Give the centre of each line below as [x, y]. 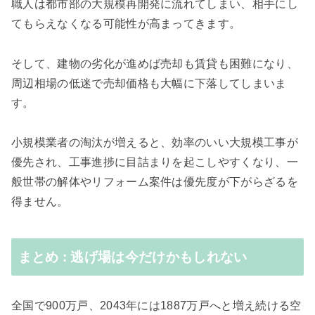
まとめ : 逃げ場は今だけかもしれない [133, 257]
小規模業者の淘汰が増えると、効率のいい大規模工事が [155, 143]
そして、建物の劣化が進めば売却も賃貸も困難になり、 [155, 63]
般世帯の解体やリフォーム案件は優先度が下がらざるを [155, 182]
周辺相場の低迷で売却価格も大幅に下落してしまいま [149, 83]
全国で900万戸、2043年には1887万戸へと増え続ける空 [156, 305]
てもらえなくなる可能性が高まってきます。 [126, 23]
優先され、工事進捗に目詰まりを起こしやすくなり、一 [155, 162]
